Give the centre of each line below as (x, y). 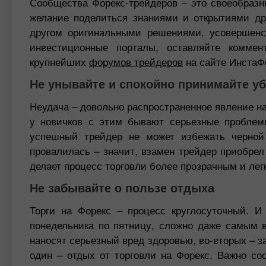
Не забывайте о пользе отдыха (122, 187)
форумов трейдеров (136, 61)
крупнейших (59, 61)
